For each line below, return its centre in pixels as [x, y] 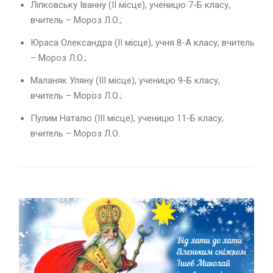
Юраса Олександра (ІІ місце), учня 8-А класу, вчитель [143, 42]
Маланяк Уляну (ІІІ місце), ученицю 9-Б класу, [125, 80]
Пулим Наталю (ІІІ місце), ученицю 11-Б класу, [127, 118]
